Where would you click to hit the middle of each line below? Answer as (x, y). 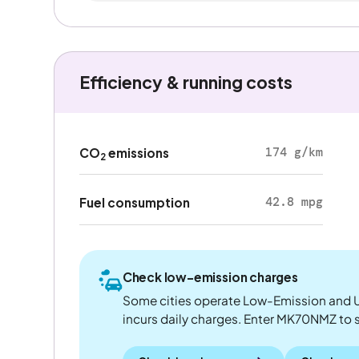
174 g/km (294, 152)
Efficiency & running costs (186, 83)
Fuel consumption (134, 203)
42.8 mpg (294, 202)
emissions (137, 153)
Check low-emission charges (210, 276)
